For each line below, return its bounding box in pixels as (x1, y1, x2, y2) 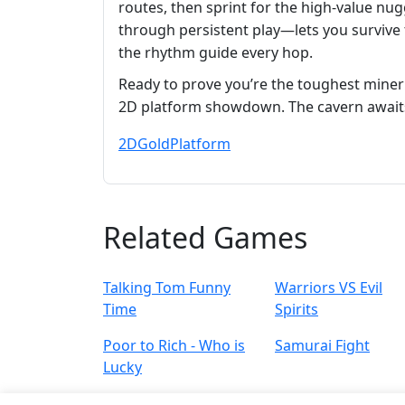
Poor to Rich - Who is (103, 335, 245, 356)
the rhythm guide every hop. (118, 42, 313, 63)
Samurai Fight (275, 335, 370, 356)
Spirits (275, 299, 318, 320)
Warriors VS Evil (275, 278, 382, 298)
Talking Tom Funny (103, 278, 231, 298)
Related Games (103, 218, 307, 258)
